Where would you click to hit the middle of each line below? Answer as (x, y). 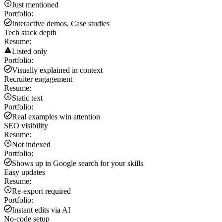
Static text (27, 98)
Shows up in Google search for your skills (78, 163)
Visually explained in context (57, 70)
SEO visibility (26, 125)
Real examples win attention (56, 116)
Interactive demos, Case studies (61, 23)
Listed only (29, 51)
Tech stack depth (30, 32)
